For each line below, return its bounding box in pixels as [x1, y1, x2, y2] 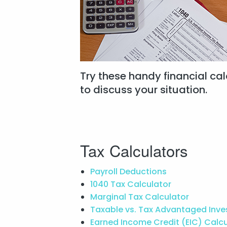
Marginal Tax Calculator [90, 191, 191, 203]
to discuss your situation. [80, 82, 207, 97]
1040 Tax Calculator [90, 178, 173, 190]
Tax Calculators [80, 138, 188, 162]
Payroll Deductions [90, 165, 169, 177]
